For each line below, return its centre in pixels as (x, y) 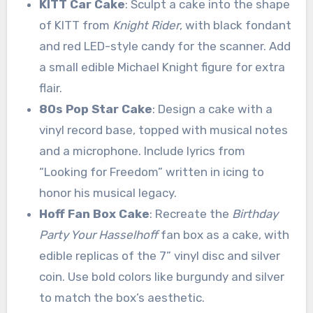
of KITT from (75, 25)
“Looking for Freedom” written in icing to (151, 172)
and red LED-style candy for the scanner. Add (165, 46)
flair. (50, 88)
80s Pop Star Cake (95, 109)
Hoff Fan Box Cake (94, 213)
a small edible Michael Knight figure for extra (162, 67)
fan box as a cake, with (223, 234)
